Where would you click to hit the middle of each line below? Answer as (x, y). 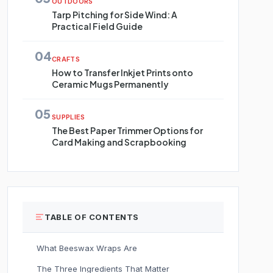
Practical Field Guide (97, 26)
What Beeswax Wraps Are (87, 248)
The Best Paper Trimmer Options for (127, 130)
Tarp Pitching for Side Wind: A (115, 15)
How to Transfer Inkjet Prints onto (122, 73)
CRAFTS (66, 59)
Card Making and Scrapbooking (119, 142)
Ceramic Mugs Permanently (110, 84)
